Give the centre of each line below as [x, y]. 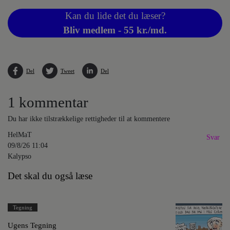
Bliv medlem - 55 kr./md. [115, 30]
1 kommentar [48, 102]
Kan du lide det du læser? [115, 15]
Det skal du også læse [50, 176]
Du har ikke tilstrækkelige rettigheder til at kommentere [89, 118]
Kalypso [20, 156]
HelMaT [20, 134]
